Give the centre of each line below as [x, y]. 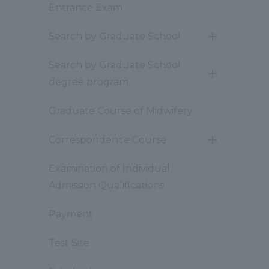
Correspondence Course [107, 140]
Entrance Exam [86, 8]
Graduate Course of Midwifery [121, 111]
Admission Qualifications [106, 185]
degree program [89, 82]
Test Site [69, 243]
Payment [71, 214]
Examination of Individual [109, 168]
